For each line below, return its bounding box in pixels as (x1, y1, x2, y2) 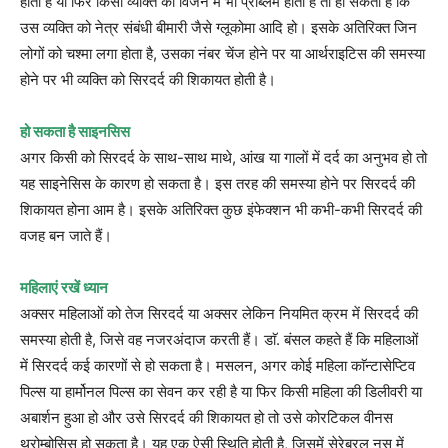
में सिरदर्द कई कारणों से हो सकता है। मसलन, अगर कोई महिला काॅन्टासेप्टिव (20, 355, 415, 375)
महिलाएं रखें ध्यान (20, 277, 108, 297)
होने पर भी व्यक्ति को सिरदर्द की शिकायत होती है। (20, 69, 276, 89)
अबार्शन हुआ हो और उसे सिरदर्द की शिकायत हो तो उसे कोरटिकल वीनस (20, 407, 393, 427)
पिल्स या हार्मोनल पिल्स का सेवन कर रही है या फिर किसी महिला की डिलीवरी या (20, 381, 422, 401)
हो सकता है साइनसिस (20, 121, 130, 141)
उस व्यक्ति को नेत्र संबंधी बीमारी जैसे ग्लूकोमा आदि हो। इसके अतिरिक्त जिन (20, 17, 417, 37)
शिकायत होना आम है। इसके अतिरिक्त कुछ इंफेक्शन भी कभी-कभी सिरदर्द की (20, 199, 422, 219)
